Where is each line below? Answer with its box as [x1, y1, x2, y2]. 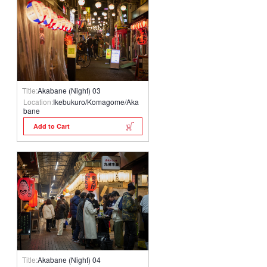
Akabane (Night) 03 [38, 85, 101, 95]
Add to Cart [33, 122, 70, 131]
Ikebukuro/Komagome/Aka [53, 96, 139, 107]
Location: [23, 96, 53, 107]
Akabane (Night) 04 [38, 254, 101, 265]
